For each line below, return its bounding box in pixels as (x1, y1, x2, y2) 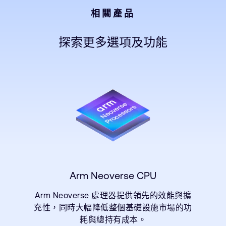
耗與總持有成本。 (80, 215, 146, 224)
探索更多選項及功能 (59, 35, 167, 49)
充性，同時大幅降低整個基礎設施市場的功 (34, 203, 192, 212)
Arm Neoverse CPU (70, 169, 156, 181)
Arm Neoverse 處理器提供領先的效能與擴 (34, 191, 192, 200)
